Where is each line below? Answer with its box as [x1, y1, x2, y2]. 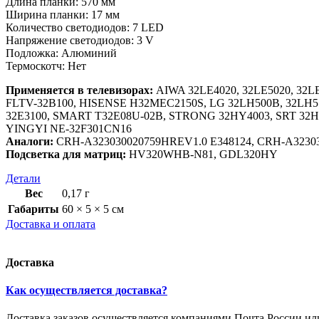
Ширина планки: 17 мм [6, 8, 120, 21]
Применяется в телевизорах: [6, 83, 153, 96]
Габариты [8, 202, 59, 215]
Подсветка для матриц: [6, 147, 126, 160]
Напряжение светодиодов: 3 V [6, 33, 154, 46]
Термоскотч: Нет [6, 59, 86, 72]
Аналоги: [6, 135, 53, 147]
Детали [6, 172, 41, 184]
